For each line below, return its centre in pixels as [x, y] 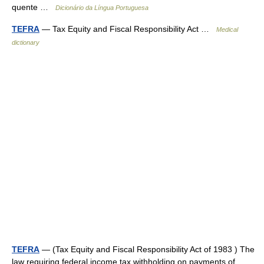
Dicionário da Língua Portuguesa [102, 8]
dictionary [26, 42]
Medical [227, 29]
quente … [34, 7]
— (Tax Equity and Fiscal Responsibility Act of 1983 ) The [147, 249]
